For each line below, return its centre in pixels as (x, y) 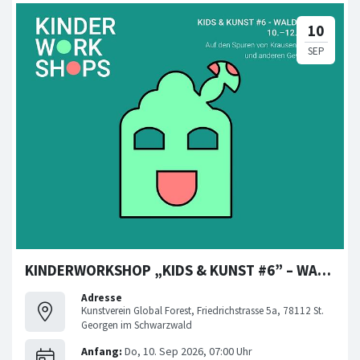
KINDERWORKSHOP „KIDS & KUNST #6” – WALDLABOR (324, 270)
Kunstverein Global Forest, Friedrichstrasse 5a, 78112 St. (202, 310)
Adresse (102, 297)
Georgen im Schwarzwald (137, 325)
